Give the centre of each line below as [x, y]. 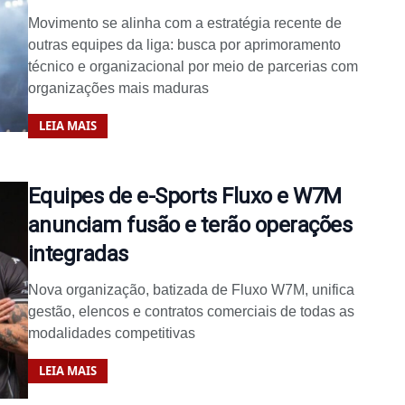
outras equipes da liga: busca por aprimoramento [184, 44]
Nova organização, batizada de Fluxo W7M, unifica [191, 289]
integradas [78, 254]
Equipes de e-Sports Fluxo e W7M [184, 196]
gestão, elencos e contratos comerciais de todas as [191, 311]
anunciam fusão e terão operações [190, 225]
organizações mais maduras [118, 88]
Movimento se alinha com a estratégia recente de [184, 23]
